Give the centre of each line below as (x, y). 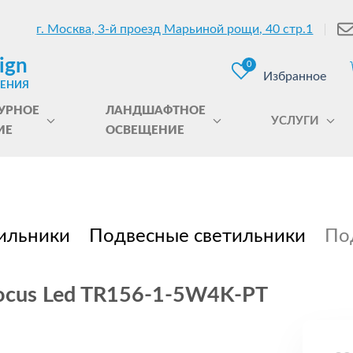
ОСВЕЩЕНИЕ (145, 130)
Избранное (295, 76)
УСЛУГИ (295, 121)
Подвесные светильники (197, 236)
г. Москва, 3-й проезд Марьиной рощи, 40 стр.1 (175, 29)
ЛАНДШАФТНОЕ (155, 111)
